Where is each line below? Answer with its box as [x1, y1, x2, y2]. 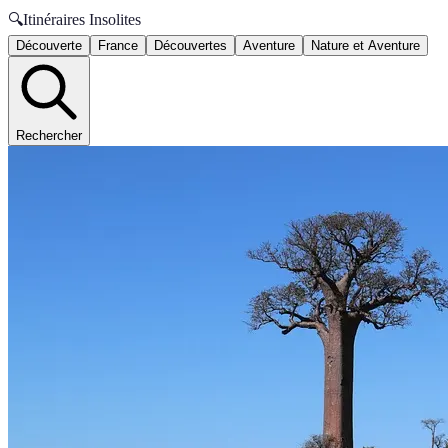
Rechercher [16, 128, 82, 143]
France [98, 38, 138, 53]
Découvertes [154, 38, 227, 53]
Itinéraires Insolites [23, 11, 141, 28]
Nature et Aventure [311, 38, 420, 53]
